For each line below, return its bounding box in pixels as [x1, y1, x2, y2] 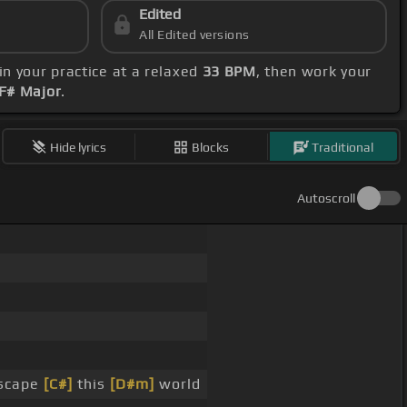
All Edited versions [139, 27, 250, 43]
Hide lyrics [50, 139, 107, 154]
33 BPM [202, 63, 256, 81]
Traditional [312, 139, 374, 154]
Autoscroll [297, 191, 355, 206]
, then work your [255, 63, 372, 81]
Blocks [192, 139, 230, 154]
